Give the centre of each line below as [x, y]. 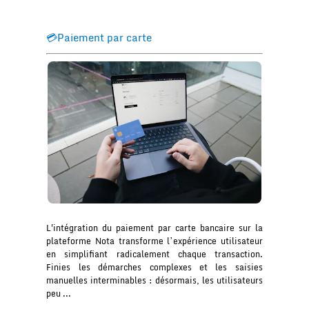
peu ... [59, 294]
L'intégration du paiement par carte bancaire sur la [154, 228]
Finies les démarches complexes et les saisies [154, 268]
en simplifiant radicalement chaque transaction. [154, 255]
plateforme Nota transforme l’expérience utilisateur [154, 241]
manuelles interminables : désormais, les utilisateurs [154, 281]
